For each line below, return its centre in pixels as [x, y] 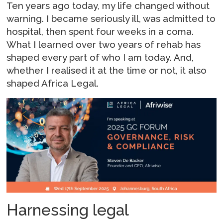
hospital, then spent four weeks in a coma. [100, 31]
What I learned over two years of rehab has [104, 44]
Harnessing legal [68, 210]
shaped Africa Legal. [53, 83]
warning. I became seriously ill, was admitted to [111, 18]
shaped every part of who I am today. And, [100, 57]
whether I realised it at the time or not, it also [107, 70]
